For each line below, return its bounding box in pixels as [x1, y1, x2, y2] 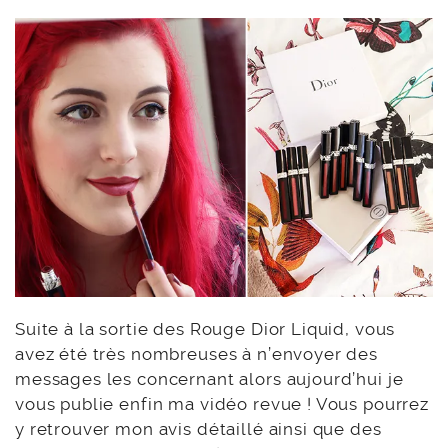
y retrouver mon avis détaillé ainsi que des [15, 419, 382, 440]
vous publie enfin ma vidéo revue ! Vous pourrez [15, 394, 429, 415]
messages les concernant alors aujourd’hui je [15, 369, 404, 390]
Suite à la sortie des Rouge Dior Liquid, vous [15, 319, 396, 340]
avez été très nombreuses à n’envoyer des [15, 344, 379, 365]
